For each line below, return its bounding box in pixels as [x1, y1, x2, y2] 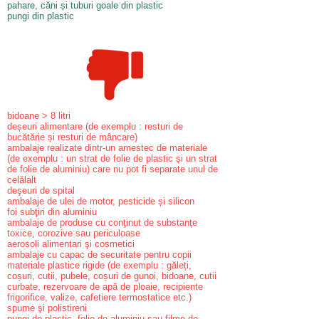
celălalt [7, 174, 36, 185]
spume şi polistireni [7, 303, 87, 313]
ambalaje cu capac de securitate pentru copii [7, 249, 192, 260]
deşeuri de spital [7, 185, 75, 196]
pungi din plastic [7, 11, 74, 21]
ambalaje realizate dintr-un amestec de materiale [7, 142, 207, 153]
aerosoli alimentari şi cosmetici [7, 239, 135, 249]
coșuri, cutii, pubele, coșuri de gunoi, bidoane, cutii [7, 271, 216, 281]
